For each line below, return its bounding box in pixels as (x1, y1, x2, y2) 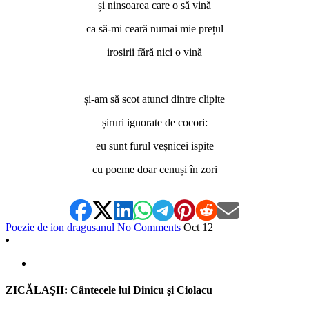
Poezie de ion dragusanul (6, 221, 114, 234)
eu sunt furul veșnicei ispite (95, 140, 214, 152)
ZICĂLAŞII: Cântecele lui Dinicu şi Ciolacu (6, 284, 212, 297)
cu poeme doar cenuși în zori (92, 163, 217, 176)
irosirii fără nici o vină (107, 46, 202, 59)
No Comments (117, 221, 181, 234)
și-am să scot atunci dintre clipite (84, 93, 225, 106)
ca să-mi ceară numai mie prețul (86, 23, 223, 35)
